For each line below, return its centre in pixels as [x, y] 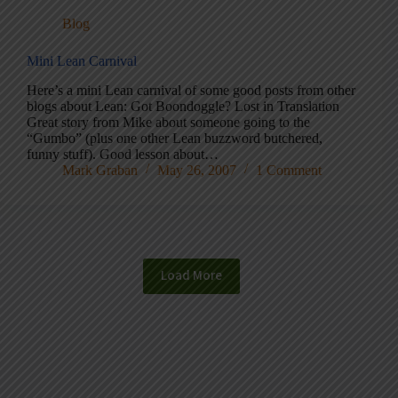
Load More [191, 276]
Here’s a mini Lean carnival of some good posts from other [191, 90]
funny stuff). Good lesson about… [123, 154]
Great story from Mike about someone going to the [168, 122]
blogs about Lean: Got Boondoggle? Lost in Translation [183, 106]
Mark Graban [100, 170]
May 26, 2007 [197, 170]
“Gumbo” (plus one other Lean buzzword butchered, [175, 138]
